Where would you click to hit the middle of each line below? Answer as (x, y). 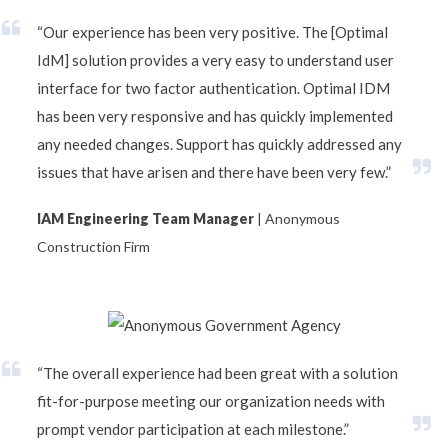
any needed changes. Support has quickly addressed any (219, 143)
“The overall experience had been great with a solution (217, 372)
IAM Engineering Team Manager (145, 218)
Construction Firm (93, 246)
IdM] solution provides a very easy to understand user (215, 59)
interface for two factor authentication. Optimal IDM (213, 87)
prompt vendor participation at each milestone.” (193, 428)
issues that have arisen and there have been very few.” (214, 171)
